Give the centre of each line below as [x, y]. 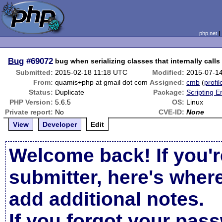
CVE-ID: [172, 112]
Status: [41, 92]
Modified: [168, 72]
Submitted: [35, 72]
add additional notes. [107, 199]
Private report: [29, 112]
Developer [60, 124]
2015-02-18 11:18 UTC [91, 72]
